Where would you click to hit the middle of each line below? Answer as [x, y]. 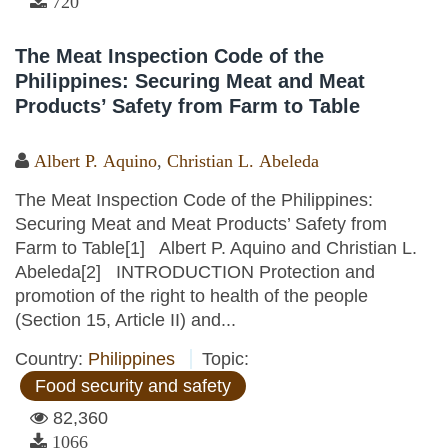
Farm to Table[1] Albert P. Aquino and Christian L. [216, 248]
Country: [51, 359]
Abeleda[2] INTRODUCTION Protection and [195, 272]
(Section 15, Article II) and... [125, 320]
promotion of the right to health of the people [191, 296]
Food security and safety [133, 386]
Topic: [225, 359]
